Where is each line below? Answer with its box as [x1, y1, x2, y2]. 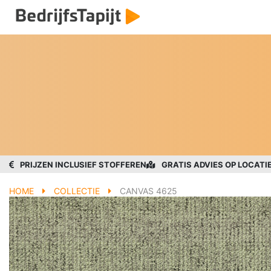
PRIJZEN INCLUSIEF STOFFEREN [20, 159, 146, 169]
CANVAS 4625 [120, 186, 177, 196]
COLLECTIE [54, 186, 100, 196]
